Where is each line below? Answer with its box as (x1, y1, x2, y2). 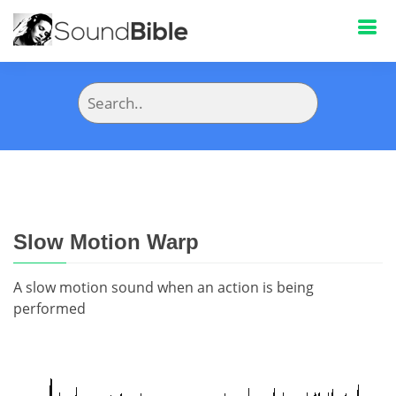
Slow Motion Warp (13, 230, 199, 254)
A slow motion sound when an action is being (13, 278, 314, 297)
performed (13, 299, 86, 318)
